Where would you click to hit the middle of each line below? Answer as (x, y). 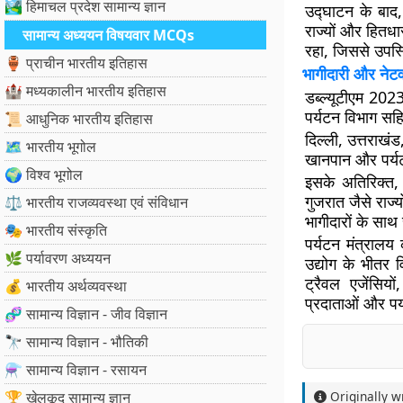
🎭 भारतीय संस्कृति (56, 230)
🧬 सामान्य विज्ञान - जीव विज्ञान (86, 314)
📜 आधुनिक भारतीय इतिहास (79, 119)
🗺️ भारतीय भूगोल (50, 147)
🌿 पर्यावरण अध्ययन (58, 258)
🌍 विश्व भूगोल (44, 175)
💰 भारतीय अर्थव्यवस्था (66, 286)
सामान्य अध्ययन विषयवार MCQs (108, 35)
